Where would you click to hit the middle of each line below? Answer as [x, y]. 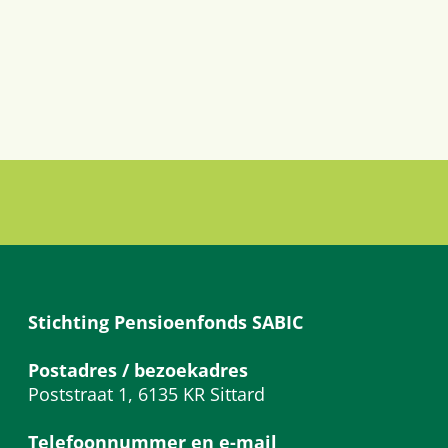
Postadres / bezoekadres [138, 370]
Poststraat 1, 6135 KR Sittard [146, 394]
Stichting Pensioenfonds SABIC [165, 322]
